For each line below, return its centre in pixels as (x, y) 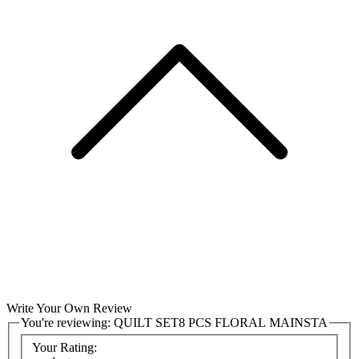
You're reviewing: (67, 322)
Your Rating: (65, 347)
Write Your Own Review (69, 308)
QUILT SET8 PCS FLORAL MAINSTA (221, 322)
